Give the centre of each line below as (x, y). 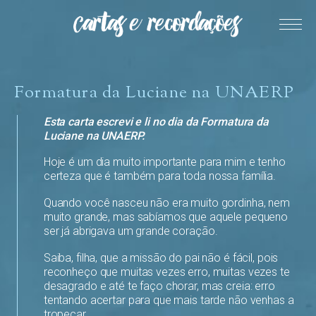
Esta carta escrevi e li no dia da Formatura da (156, 121)
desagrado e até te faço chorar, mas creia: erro (159, 286)
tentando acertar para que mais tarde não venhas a (169, 300)
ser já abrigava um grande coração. (130, 231)
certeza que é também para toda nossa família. (160, 176)
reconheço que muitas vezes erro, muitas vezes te (166, 272)
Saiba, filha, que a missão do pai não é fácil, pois (161, 257)
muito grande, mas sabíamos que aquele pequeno (166, 217)
